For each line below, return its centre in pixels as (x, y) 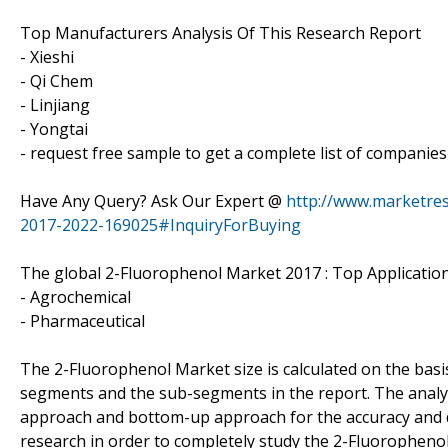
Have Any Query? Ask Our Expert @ (153, 200)
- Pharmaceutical (82, 320)
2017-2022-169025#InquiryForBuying (160, 224)
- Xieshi (47, 56)
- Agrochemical (75, 296)
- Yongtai (54, 128)
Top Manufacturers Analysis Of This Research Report (220, 32)
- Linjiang (55, 104)
